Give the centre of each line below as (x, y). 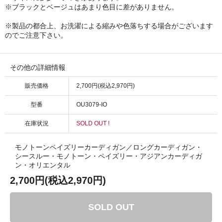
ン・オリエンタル (43, 165)
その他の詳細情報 (38, 67)
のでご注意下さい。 (36, 35)
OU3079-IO (92, 104)
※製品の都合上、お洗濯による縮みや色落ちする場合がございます (109, 26)
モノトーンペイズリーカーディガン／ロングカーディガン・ (109, 147)
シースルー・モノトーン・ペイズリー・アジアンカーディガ (109, 156)
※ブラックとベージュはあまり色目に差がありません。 (92, 7)
